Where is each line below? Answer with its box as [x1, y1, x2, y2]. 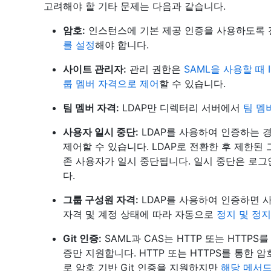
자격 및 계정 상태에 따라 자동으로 [63, 208, 217, 220]
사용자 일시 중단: [63, 126, 139, 138]
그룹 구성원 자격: [63, 194, 139, 206]
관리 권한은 [126, 63, 184, 75]
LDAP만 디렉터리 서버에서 [119, 102, 243, 114]
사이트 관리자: [63, 63, 126, 75]
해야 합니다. [95, 39, 149, 51]
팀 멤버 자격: [63, 102, 119, 114]
